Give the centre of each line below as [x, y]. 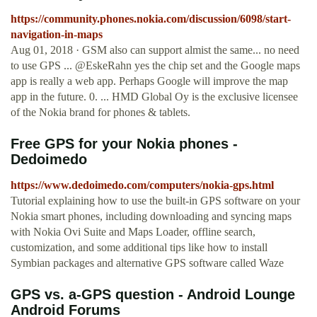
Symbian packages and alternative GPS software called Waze [147, 263]
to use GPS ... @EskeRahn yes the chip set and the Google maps [155, 66]
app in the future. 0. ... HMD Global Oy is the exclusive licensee [154, 97]
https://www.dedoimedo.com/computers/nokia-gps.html [142, 185]
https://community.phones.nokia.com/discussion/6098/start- [151, 19]
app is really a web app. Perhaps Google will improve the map [149, 81]
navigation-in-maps [57, 35]
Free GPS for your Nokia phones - [124, 144]
